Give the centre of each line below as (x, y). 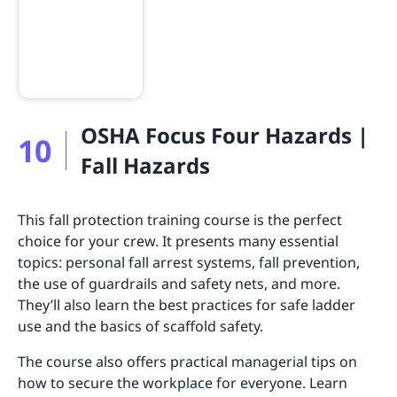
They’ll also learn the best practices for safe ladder (187, 304)
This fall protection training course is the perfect (180, 219)
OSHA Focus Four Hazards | (225, 135)
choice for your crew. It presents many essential (178, 241)
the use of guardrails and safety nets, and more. (179, 283)
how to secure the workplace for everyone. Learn (183, 382)
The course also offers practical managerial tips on (187, 361)
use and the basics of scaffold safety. (140, 326)
